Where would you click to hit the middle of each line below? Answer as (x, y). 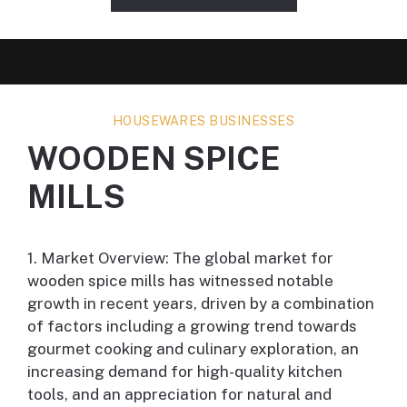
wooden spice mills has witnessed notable (180, 281)
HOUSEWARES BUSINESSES (203, 121)
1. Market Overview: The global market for (180, 258)
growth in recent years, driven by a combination (201, 304)
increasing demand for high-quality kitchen (185, 372)
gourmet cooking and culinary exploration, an (193, 349)
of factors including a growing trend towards (192, 327)
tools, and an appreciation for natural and (179, 395)
